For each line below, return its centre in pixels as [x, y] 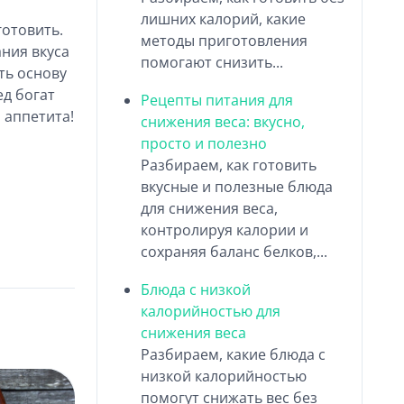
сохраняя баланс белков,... [234, 251]
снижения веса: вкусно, [223, 121]
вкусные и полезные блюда [237, 186]
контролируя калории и [225, 230]
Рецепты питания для [217, 100]
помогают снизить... [212, 62]
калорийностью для [211, 311]
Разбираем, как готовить [229, 165]
